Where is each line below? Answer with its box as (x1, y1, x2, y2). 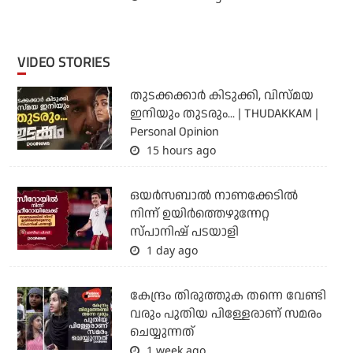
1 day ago (143, 242, 198, 258)
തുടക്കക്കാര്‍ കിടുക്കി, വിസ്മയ (129, 86, 314, 105)
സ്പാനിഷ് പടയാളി (129, 222, 239, 241)
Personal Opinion (129, 122, 219, 141)
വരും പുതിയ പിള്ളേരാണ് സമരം (129, 304, 321, 323)
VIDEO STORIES (25, 51, 110, 72)
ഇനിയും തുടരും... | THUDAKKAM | (129, 104, 318, 123)
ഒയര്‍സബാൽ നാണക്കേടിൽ (129, 186, 298, 205)
